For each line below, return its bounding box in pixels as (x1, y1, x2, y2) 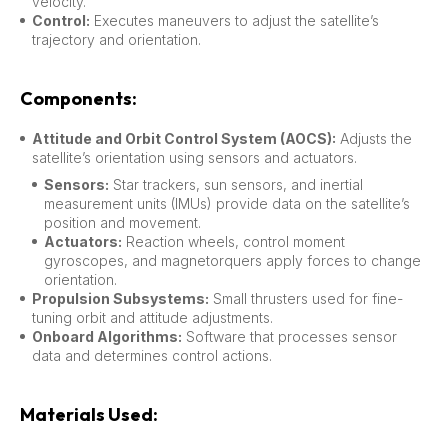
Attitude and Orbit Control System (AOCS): (32, 129, 336, 147)
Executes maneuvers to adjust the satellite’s (90, 11, 379, 29)
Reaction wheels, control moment (122, 232, 345, 250)
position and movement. (44, 213, 201, 231)
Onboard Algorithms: (32, 327, 182, 345)
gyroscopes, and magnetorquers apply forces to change (44, 251, 421, 269)
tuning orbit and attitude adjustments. (32, 308, 273, 326)
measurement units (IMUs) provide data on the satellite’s (44, 194, 410, 212)
